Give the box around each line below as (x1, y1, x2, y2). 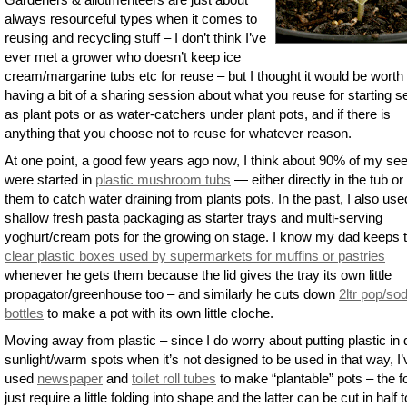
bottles (5, 305, 44, 322)
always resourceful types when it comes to (5, 11, 257, 27)
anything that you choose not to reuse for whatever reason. (5, 125, 352, 142)
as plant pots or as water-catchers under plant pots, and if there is (5, 106, 391, 123)
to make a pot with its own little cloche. (44, 305, 273, 322)
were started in (5, 172, 95, 188)
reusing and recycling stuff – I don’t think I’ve (5, 30, 266, 46)
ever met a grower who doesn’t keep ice (5, 49, 241, 65)
